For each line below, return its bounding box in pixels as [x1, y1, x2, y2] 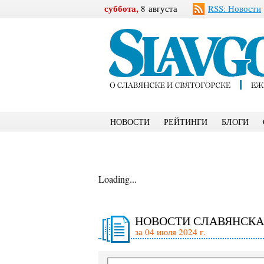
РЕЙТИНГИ [164, 116, 207, 127]
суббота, [104, 2, 138, 15]
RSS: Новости [208, 2, 261, 14]
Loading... [98, 173, 137, 185]
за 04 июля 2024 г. [135, 226, 206, 237]
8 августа [138, 2, 177, 14]
